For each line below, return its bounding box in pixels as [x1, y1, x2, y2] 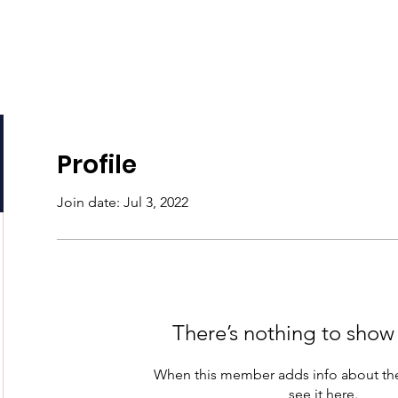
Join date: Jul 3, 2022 [57, 194, 188, 211]
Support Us [288, 20, 368, 39]
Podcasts [103, 20, 167, 39]
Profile [57, 147, 137, 182]
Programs [194, 20, 261, 39]
